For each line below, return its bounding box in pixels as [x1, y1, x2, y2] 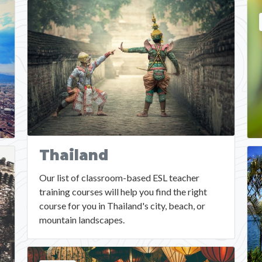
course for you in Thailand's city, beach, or [39, 200, 205, 212]
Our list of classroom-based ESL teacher [39, 172, 199, 184]
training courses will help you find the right [39, 186, 207, 198]
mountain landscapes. [39, 214, 125, 226]
